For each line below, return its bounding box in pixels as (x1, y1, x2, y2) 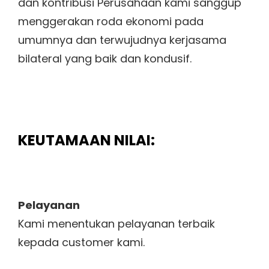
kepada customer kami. (18, 235, 145, 250)
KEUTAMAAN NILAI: (18, 130, 155, 150)
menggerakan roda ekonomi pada (18, 14, 204, 29)
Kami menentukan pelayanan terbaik (18, 216, 215, 232)
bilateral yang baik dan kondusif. (18, 51, 192, 67)
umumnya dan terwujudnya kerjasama (18, 32, 226, 48)
